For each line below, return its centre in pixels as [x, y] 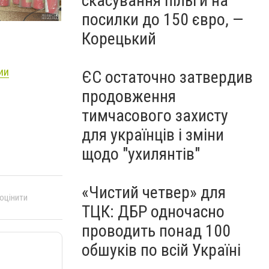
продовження [129, 96]
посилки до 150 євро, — [162, 20]
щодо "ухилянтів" [141, 154]
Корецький [119, 39]
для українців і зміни [153, 135]
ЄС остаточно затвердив [167, 77]
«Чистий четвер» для [154, 192]
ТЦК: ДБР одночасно [153, 212]
